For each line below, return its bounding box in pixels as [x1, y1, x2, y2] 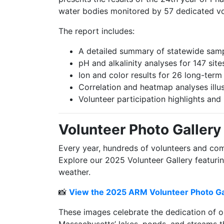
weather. [58, 167, 90, 177]
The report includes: [58, 26, 134, 36]
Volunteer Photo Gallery [58, 121, 221, 138]
